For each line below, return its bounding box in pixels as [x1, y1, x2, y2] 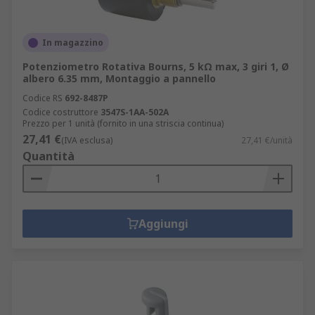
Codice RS [22, 92, 63, 104]
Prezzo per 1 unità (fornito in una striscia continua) [22, 117, 224, 129]
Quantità [22, 148, 75, 164]
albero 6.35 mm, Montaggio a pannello [22, 72, 216, 85]
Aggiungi [138, 216, 188, 231]
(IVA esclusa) [61, 134, 112, 146]
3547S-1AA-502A [101, 106, 169, 118]
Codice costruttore [22, 106, 98, 118]
